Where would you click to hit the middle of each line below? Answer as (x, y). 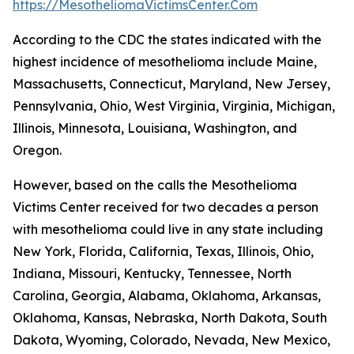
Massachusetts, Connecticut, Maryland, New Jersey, (171, 84)
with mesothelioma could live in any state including (168, 229)
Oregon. (37, 150)
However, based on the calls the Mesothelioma (155, 185)
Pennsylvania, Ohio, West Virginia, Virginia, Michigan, (174, 106)
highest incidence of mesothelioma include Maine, (165, 62)
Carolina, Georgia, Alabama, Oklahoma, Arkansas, (167, 296)
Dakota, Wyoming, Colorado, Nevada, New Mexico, (171, 340)
